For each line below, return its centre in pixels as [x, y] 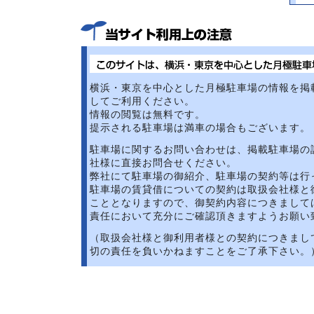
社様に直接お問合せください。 [163, 163]
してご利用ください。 [142, 101]
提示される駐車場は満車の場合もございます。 [200, 128]
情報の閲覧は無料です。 [148, 114]
